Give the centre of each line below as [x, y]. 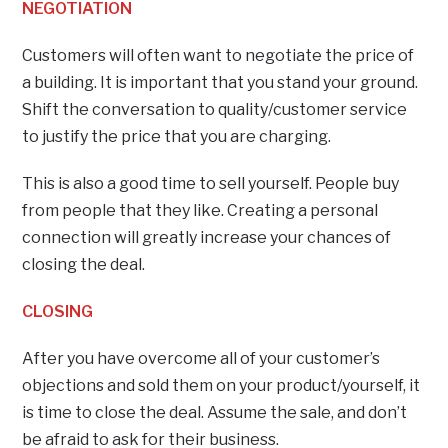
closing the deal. [84, 264]
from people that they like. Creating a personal [200, 210]
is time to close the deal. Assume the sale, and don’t [215, 412]
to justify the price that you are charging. [178, 136]
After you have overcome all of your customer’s [201, 358]
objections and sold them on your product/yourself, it [221, 385]
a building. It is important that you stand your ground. [220, 82]
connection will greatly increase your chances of [207, 237]
